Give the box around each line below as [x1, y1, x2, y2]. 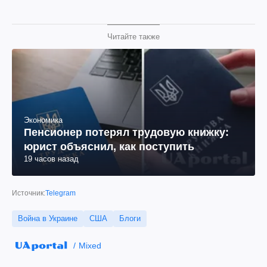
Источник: [12, 189, 45, 197]
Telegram [45, 189, 76, 197]
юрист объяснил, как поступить [24, 141, 194, 153]
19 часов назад [24, 154, 79, 163]
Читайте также [107, 32, 160, 41]
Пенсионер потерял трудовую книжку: [24, 126, 229, 138]
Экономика [24, 116, 63, 125]
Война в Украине [18, 214, 77, 223]
